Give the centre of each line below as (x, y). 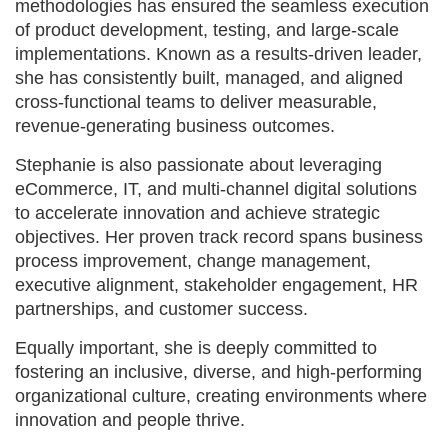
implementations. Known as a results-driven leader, (218, 53)
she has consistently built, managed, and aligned (209, 77)
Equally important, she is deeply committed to (196, 347)
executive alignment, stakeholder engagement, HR (216, 284)
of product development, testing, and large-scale (207, 29)
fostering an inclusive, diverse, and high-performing (218, 371)
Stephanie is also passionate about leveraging (198, 164)
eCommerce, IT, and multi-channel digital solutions (216, 188)
